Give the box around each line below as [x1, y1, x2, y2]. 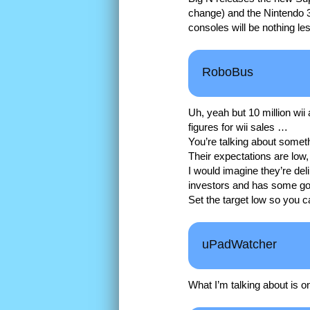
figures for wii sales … [188, 121, 288, 134]
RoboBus [202, 65, 253, 80]
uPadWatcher [202, 237, 277, 252]
